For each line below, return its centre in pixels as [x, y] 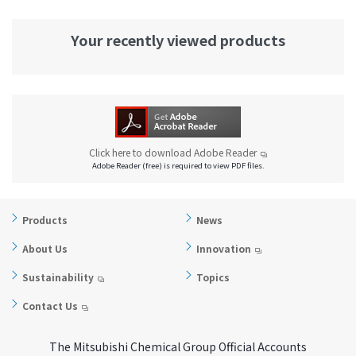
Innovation [224, 249]
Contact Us [50, 306]
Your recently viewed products [178, 40]
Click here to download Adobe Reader [173, 153]
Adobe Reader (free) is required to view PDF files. [178, 166]
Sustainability [58, 277]
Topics [213, 277]
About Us [45, 249]
